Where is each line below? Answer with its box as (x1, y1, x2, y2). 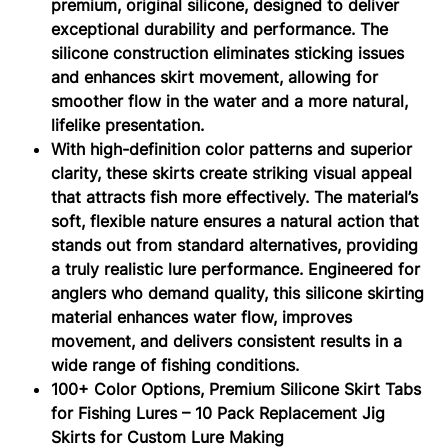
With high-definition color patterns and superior (51, 138, 413, 159)
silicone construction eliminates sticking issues (51, 42, 405, 63)
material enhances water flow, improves (51, 306, 353, 327)
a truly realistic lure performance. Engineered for (51, 258, 421, 279)
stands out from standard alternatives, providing (51, 234, 419, 255)
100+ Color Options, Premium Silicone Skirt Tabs (51, 378, 422, 399)
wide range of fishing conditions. (51, 354, 300, 375)
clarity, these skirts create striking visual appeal (51, 162, 413, 183)
